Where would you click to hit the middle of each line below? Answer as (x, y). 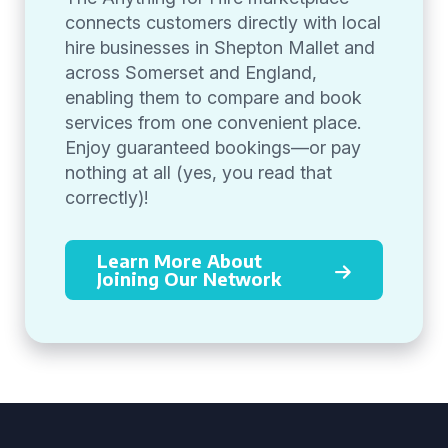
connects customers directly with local (223, 22)
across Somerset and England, (191, 72)
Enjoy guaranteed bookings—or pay (213, 147)
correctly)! (106, 197)
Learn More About (179, 260)
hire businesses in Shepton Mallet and (220, 47)
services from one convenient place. (213, 122)
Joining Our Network (189, 278)
